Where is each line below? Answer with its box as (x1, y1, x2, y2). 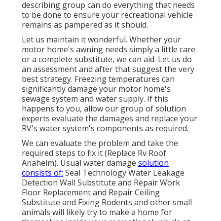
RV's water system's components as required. (22, 123, 188, 134)
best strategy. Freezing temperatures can (22, 74, 175, 85)
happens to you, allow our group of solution (22, 103, 186, 114)
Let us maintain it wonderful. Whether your (22, 34, 181, 45)
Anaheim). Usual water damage (22, 157, 138, 169)
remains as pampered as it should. (22, 19, 148, 31)
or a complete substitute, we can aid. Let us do (22, 54, 192, 65)
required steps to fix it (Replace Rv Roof (22, 147, 166, 159)
